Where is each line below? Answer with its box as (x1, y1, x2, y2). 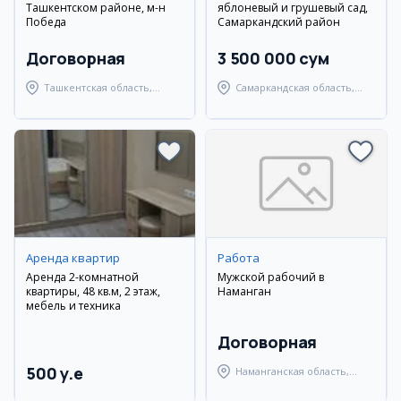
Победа (26, 14, 66, 30)
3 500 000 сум (218, 47, 329, 69)
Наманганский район (235, 380, 339, 394)
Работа (218, 250, 260, 266)
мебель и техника (26, 298, 121, 313)
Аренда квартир (26, 250, 120, 266)
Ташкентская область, (44, 81, 152, 94)
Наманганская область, (235, 364, 349, 378)
